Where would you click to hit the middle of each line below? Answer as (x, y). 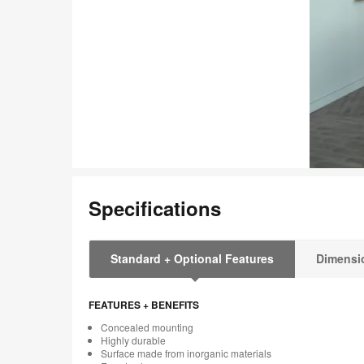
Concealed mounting (147, 327)
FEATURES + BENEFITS (144, 304)
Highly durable (133, 340)
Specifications (155, 208)
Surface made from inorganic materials (186, 353)
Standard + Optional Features (192, 258)
